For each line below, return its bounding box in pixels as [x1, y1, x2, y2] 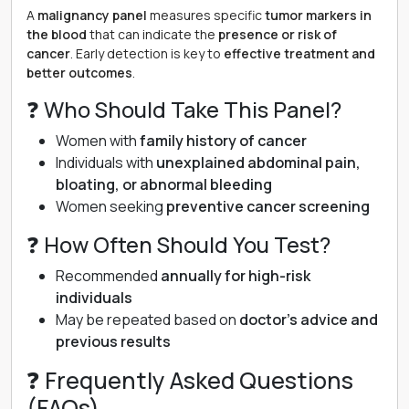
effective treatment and [224, 45, 375, 62]
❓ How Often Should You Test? [26, 230, 330, 259]
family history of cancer [140, 131, 307, 151]
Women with [56, 131, 140, 151]
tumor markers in [265, 6, 372, 24]
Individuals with [56, 152, 156, 173]
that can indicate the [87, 26, 218, 43]
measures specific [147, 6, 265, 24]
